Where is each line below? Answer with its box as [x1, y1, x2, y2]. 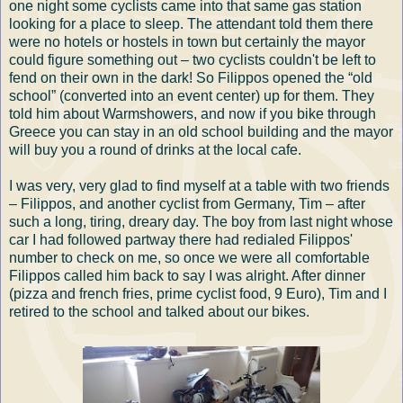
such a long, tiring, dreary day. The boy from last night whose [9, 213, 393, 229]
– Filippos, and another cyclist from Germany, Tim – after [9, 195, 365, 211]
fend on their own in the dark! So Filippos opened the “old [9, 69, 372, 85]
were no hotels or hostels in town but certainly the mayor [9, 33, 365, 49]
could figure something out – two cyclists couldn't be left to [9, 51, 376, 67]
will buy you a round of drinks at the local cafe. [9, 141, 301, 157]
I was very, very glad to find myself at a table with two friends [9, 177, 390, 193]
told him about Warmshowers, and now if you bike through [9, 105, 376, 121]
